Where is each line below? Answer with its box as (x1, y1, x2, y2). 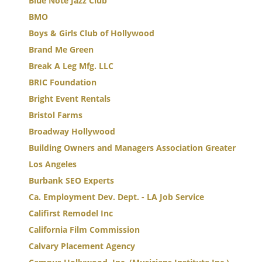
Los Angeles (29, 158, 77, 170)
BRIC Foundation (29, 77, 96, 88)
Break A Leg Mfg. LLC (29, 60, 113, 71)
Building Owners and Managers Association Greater (29, 142, 236, 153)
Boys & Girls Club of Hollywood (29, 27, 154, 39)
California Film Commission (29, 224, 140, 235)
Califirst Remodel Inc (29, 208, 113, 219)
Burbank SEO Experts (29, 175, 114, 186)
